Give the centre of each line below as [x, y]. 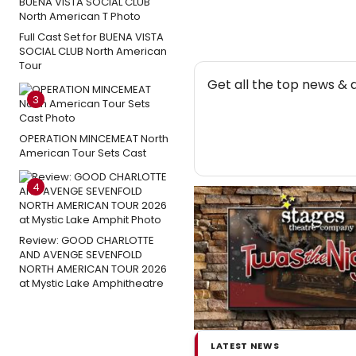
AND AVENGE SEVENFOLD [81, 254]
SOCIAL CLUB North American [93, 51]
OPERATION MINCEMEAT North [94, 138]
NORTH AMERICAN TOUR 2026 [93, 269]
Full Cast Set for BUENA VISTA [91, 37]
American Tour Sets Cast [83, 153]
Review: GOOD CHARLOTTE [87, 240]
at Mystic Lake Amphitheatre [91, 283]
